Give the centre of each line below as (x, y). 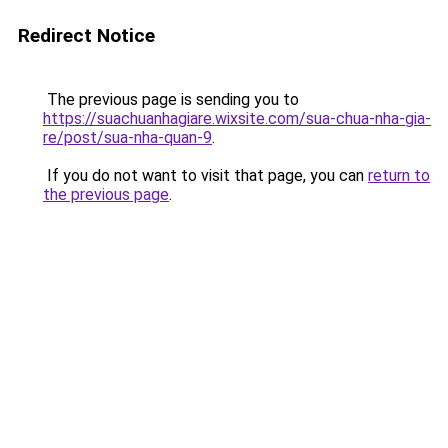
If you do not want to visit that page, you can (205, 175)
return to (399, 175)
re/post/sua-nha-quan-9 (127, 137)
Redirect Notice (86, 35)
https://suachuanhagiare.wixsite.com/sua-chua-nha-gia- (237, 118)
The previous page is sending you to (171, 99)
